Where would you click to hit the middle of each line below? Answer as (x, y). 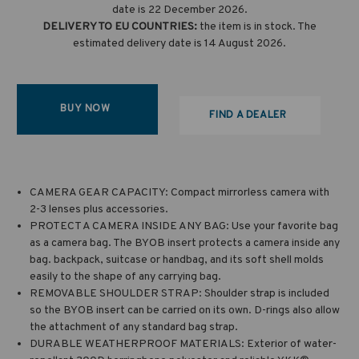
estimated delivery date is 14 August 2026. (179, 43)
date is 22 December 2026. (179, 10)
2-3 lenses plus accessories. (99, 209)
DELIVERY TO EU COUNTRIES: (121, 26)
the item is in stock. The (258, 26)
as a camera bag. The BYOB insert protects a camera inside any (185, 243)
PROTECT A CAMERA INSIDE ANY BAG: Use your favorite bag (184, 226)
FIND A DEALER (248, 115)
